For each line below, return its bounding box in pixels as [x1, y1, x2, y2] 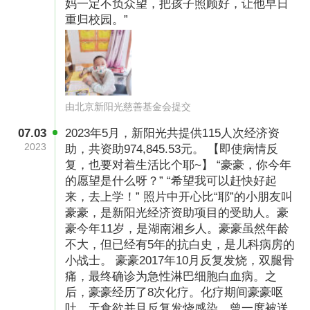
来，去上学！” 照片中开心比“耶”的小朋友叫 [65, 190, 293, 203]
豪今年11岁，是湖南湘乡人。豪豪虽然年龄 [65, 221, 290, 235]
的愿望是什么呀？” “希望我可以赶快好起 [65, 174, 277, 188]
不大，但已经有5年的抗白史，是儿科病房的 [65, 237, 295, 251]
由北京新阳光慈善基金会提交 [65, 101, 192, 113]
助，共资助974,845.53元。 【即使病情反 [65, 142, 279, 156]
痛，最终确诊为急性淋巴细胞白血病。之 [65, 269, 277, 283]
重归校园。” [65, 13, 129, 27]
